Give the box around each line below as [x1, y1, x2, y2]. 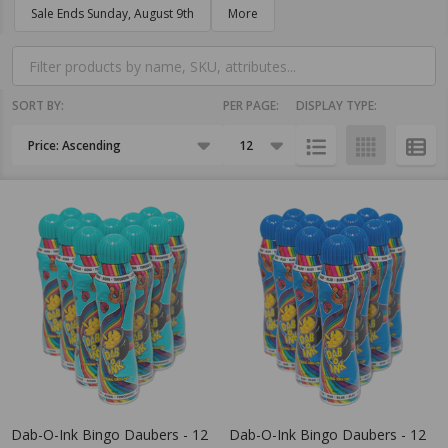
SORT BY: [12, 97, 64, 114]
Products [12, 123, 109, 153]
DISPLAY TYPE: [296, 97, 377, 114]
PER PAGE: [223, 97, 279, 114]
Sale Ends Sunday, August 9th [31, 5, 194, 22]
